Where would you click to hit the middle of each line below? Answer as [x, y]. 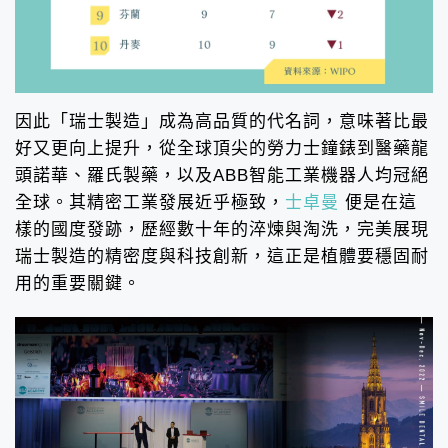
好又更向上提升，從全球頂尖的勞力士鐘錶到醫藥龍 [222, 148]
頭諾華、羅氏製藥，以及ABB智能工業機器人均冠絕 [222, 175]
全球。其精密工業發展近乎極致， [150, 202]
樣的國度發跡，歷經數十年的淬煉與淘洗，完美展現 [222, 229]
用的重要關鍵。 [78, 283]
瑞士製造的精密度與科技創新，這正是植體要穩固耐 [222, 256]
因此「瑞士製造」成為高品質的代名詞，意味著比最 [222, 121]
